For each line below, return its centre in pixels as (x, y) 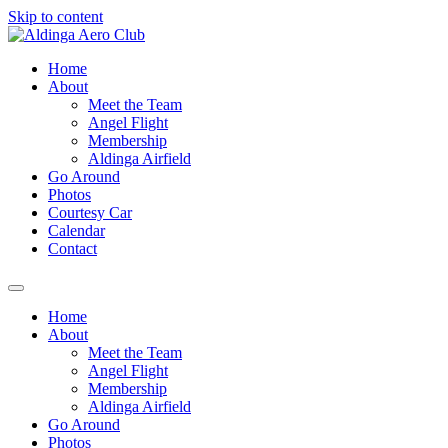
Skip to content (55, 16)
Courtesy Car (90, 212)
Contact (72, 248)
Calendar (76, 230)
